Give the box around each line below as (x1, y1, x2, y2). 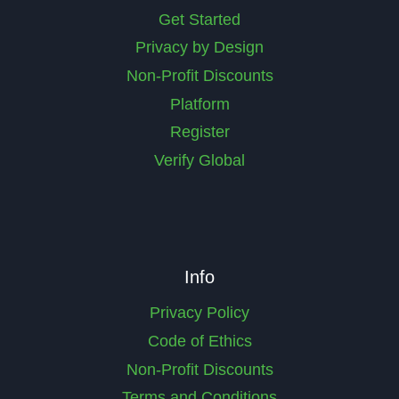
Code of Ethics (147, 332, 252, 351)
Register (169, 123, 230, 142)
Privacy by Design (135, 38, 264, 57)
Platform (169, 94, 230, 113)
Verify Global (154, 151, 245, 169)
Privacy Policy (150, 304, 249, 322)
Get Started (159, 10, 240, 28)
